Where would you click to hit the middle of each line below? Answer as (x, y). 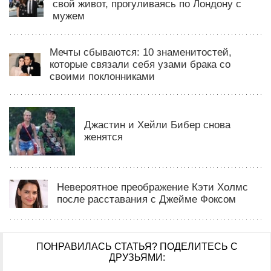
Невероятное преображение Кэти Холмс (152, 188)
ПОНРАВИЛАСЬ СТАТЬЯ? (98, 246)
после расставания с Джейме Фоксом (146, 200)
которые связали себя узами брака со (140, 64)
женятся (104, 137)
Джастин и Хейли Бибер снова (158, 125)
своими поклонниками (102, 76)
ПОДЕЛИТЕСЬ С (198, 246)
